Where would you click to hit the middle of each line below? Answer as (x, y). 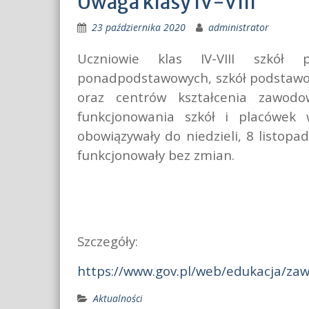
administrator (239, 28)
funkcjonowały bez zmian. (156, 155)
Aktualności (118, 299)
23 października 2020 (139, 28)
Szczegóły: (108, 241)
